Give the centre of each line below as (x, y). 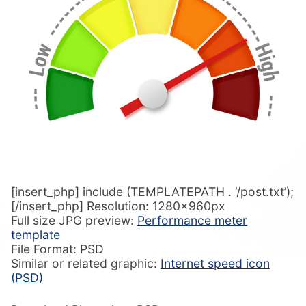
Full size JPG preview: (74, 220)
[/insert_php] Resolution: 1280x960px (118, 206)
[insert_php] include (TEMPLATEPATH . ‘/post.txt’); (152, 191)
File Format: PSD (57, 249)
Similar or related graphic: (86, 263)
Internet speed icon (215, 263)
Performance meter (192, 220)
